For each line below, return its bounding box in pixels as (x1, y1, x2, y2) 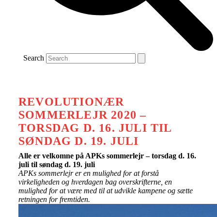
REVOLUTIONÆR (18, 95, 124, 108)
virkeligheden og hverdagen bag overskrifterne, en (18, 177, 172, 186)
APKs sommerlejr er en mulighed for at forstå (18, 169, 159, 177)
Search (23, 53, 44, 62)
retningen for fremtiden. (18, 195, 90, 203)
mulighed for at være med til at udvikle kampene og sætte (18, 186, 193, 195)
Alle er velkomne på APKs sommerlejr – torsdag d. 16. (18, 151, 196, 160)
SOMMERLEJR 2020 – (18, 108, 147, 121)
